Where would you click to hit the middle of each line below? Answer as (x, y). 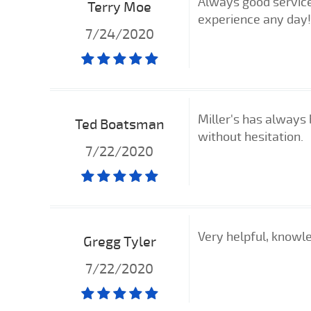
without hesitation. (251, 136)
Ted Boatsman (119, 124)
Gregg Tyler (119, 241)
